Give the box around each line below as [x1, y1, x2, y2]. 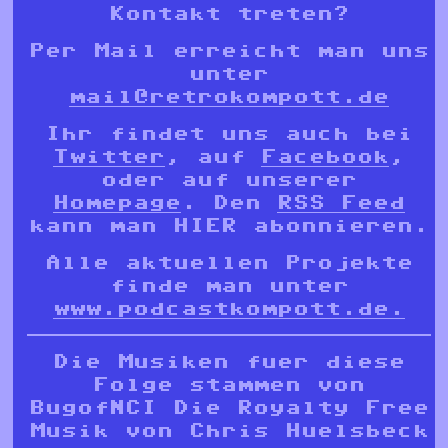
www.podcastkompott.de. [53, 299, 405, 318]
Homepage [53, 193, 181, 212]
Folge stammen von [93, 375, 365, 394]
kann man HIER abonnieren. [29, 216, 429, 235]
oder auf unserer [101, 170, 357, 189]
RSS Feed [277, 193, 405, 212]
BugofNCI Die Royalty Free [29, 398, 429, 417]
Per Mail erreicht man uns [29, 41, 429, 60]
